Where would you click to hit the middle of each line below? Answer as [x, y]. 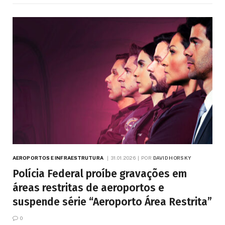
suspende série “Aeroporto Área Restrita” [112, 202]
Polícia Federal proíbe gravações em [100, 174]
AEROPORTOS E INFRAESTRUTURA [58, 157]
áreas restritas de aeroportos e [88, 188]
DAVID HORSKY [172, 157]
